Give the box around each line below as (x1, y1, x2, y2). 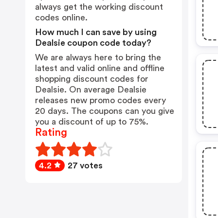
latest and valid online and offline (35, 64, 164, 73)
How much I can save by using (35, 28, 157, 36)
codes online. (35, 13, 88, 22)
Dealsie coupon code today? (35, 38, 151, 47)
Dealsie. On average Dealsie (35, 85, 146, 94)
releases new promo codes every (35, 96, 166, 105)
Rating (35, 127, 67, 138)
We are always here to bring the (35, 53, 161, 62)
